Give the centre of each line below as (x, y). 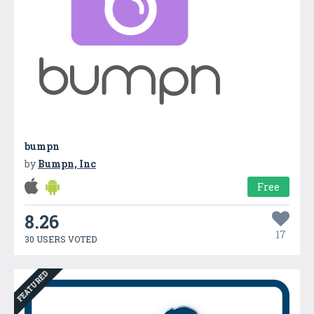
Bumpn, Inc (67, 164)
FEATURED (33, 286)
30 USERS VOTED (61, 239)
